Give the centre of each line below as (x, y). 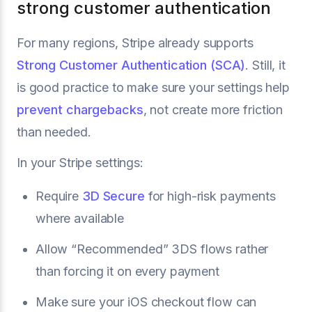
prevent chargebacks (80, 109)
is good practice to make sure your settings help (153, 87)
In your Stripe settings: (80, 162)
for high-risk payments (210, 196)
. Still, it (265, 65)
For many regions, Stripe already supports (135, 42)
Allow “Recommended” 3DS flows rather (152, 249)
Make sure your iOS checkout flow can (146, 302)
